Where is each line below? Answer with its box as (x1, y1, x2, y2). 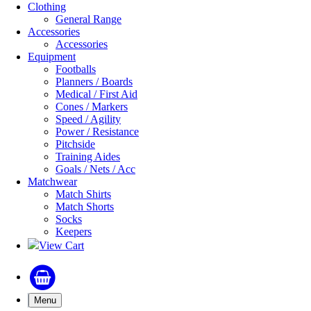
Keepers (56, 226, 92, 238)
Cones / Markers (56, 101, 128, 113)
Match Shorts (56, 201, 114, 213)
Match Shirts (56, 188, 111, 201)
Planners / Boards (56, 76, 133, 88)
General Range (56, 13, 121, 26)
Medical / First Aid (56, 88, 137, 101)
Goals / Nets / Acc (56, 163, 135, 176)
